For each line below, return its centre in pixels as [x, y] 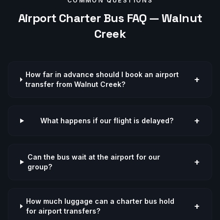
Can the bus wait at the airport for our [94, 157]
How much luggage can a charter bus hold [100, 201]
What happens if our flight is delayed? [107, 121]
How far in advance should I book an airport [102, 74]
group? [40, 167]
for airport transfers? [63, 211]
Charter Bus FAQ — [109, 18]
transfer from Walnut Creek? [76, 84]
